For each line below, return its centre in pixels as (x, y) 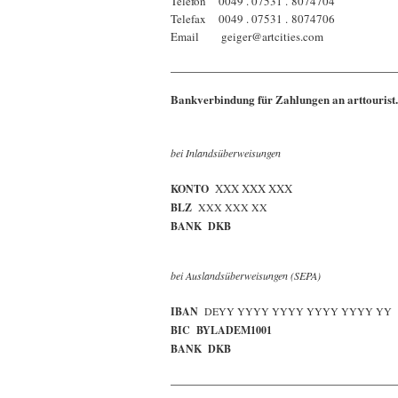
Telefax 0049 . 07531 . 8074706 (253, 19)
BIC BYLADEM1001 (221, 330)
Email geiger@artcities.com (247, 36)
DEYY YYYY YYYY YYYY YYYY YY (298, 311)
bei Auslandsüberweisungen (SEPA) (246, 275)
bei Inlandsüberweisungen (226, 153)
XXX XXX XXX (254, 188)
